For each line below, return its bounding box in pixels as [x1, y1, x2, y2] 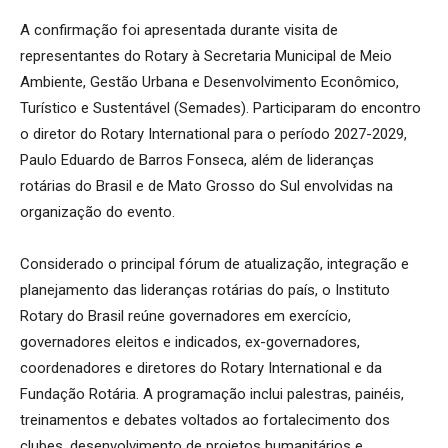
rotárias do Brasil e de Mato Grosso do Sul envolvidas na [20, 176, 393, 195]
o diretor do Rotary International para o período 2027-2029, [20, 124, 407, 143]
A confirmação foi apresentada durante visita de [20, 20, 338, 39]
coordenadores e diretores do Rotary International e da [20, 358, 382, 377]
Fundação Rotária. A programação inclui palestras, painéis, [20, 384, 404, 403]
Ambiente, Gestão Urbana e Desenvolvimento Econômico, [20, 72, 399, 91]
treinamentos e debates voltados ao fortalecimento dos [20, 410, 390, 429]
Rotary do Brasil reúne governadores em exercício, [20, 306, 351, 325]
